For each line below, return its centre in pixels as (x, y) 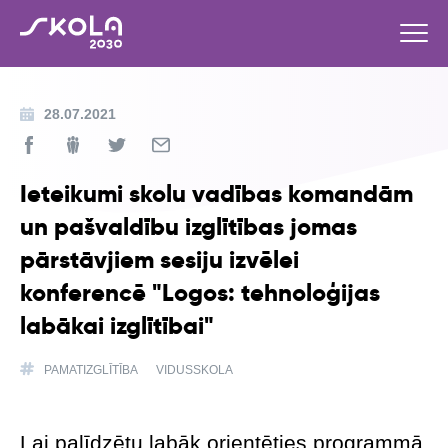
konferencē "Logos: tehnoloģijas (200, 292)
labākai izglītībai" (117, 325)
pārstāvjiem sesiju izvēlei (159, 259)
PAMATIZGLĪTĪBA (91, 369)
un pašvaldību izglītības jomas (188, 226)
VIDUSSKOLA (194, 369)
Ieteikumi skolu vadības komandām (216, 193)
